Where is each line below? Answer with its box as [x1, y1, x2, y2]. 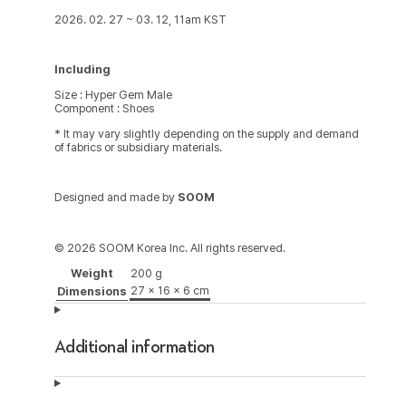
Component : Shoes [53, 101, 154, 116]
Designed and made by [53, 190, 178, 205]
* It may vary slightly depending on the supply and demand [53, 126, 359, 140]
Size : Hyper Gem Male [53, 88, 172, 102]
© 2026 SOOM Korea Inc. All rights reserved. [53, 240, 285, 255]
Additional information [53, 338, 215, 357]
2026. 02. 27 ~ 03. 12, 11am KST [53, 12, 227, 26]
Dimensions [56, 285, 127, 299]
